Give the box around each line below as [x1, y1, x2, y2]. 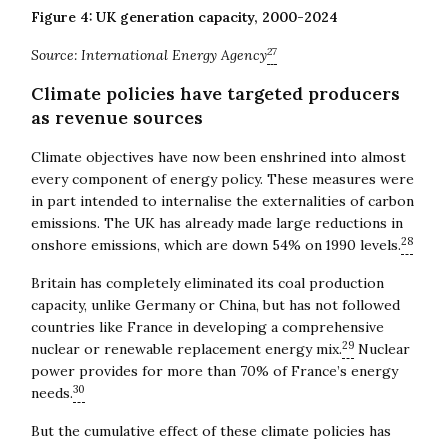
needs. [30, 383, 73, 402]
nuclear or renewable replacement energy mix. [30, 339, 342, 358]
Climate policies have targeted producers [30, 81, 400, 105]
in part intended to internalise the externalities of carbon [30, 191, 414, 210]
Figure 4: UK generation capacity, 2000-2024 [30, 7, 338, 26]
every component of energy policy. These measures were [30, 169, 414, 188]
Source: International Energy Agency [30, 45, 267, 64]
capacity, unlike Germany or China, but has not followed [30, 295, 400, 314]
